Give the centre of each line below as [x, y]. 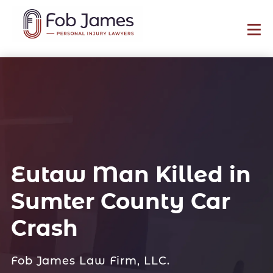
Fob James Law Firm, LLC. [90, 261]
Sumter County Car [120, 201]
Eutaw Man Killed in [131, 174]
